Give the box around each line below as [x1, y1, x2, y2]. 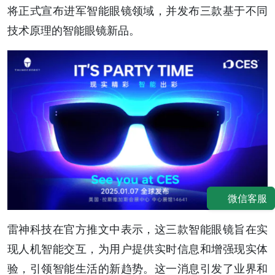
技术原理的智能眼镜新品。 [7, 24, 140, 37]
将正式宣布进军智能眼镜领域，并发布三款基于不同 [7, 4, 268, 18]
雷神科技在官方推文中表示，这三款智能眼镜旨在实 [7, 222, 268, 236]
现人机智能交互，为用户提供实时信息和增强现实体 [7, 242, 268, 255]
